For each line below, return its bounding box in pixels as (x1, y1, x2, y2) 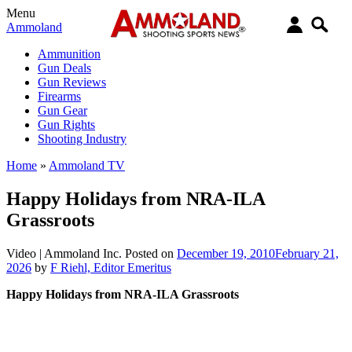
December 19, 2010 (177, 246, 275, 260)
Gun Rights (38, 118, 95, 131)
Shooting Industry (38, 132, 126, 145)
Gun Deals (38, 61, 91, 75)
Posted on (125, 246, 177, 260)
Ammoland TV (49, 159, 125, 172)
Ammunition (38, 47, 101, 60)
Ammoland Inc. (44, 246, 122, 260)
